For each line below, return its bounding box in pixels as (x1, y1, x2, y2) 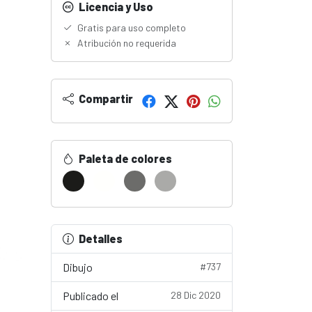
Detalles (79, 232, 123, 245)
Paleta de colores (77, 152, 172, 165)
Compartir (77, 92, 133, 105)
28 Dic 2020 (171, 289, 221, 301)
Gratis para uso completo (75, 22, 186, 33)
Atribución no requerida (75, 37, 176, 49)
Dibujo (63, 260, 93, 274)
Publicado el (63, 289, 118, 302)
